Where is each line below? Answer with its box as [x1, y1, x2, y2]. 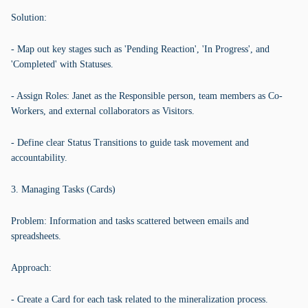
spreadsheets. [11, 231, 61, 241]
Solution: [11, 12, 47, 23]
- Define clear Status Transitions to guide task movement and [11, 137, 249, 148]
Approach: [11, 263, 52, 273]
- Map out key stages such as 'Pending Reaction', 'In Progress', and [11, 44, 269, 54]
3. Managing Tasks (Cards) [11, 184, 115, 195]
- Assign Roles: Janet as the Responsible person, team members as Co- [11, 91, 283, 101]
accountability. [11, 153, 67, 163]
